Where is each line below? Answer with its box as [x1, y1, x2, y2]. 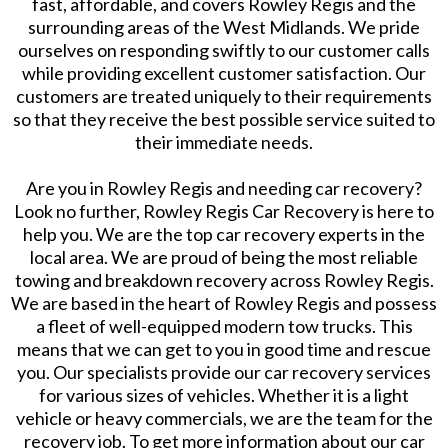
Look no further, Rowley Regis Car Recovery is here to [14, 200, 434, 223]
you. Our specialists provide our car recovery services [17, 361, 431, 384]
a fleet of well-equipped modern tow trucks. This [35, 315, 413, 338]
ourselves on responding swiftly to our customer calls [18, 39, 430, 62]
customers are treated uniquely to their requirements [16, 85, 432, 108]
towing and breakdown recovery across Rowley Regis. [14, 269, 434, 292]
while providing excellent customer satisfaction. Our [22, 62, 426, 85]
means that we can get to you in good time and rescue [17, 338, 431, 361]
